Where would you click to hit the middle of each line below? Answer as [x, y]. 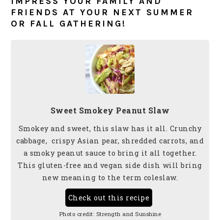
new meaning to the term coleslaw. [110, 177]
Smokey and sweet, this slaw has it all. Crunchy [110, 128]
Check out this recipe [109, 197]
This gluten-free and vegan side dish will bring [110, 165]
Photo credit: [77, 214]
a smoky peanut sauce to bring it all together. [110, 153]
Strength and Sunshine [129, 214]
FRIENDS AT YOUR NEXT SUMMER [102, 12]
